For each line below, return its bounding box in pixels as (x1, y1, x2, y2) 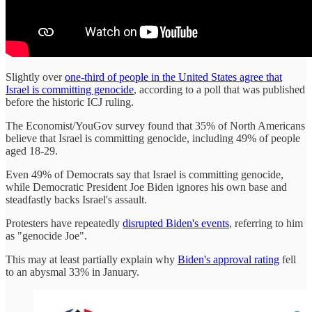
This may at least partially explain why (6, 253, 178, 265)
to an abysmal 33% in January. (6, 265, 139, 278)
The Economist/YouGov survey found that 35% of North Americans (6, 119, 305, 132)
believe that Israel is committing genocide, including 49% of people (6, 132, 300, 144)
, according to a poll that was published (134, 83, 305, 95)
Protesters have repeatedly (6, 217, 123, 229)
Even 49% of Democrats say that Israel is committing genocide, (6, 168, 283, 180)
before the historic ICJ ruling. (6, 95, 134, 108)
